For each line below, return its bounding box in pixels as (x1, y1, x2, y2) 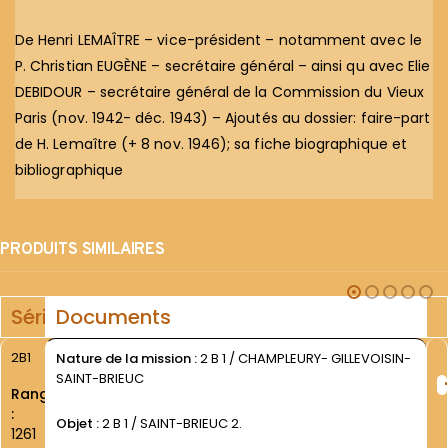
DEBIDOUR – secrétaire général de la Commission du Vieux (15, 81, 424, 102)
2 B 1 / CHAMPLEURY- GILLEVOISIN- (196, 348, 411, 368)
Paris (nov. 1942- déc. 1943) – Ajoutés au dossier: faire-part (15, 107, 431, 128)
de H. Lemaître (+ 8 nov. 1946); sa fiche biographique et (15, 133, 407, 154)
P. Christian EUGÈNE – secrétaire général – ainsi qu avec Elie (15, 55, 431, 76)
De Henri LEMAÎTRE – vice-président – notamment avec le (15, 29, 422, 50)
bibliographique (15, 159, 124, 180)
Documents (55, 302, 171, 331)
